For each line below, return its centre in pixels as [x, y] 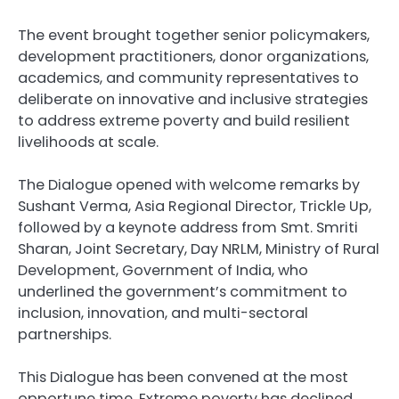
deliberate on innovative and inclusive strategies [193, 100]
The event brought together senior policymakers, [194, 36]
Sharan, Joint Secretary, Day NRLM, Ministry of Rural [199, 249]
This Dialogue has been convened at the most [183, 378]
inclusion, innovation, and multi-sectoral [163, 313]
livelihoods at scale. [88, 142]
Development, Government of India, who [163, 271]
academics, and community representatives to [188, 78]
